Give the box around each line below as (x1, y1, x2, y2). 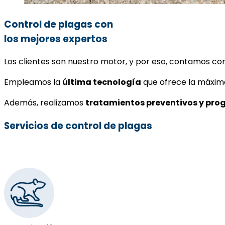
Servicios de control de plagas (4, 119, 152, 133)
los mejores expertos (4, 32, 107, 46)
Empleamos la (4, 76, 62, 88)
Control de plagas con (4, 17, 113, 31)
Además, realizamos (4, 97, 85, 109)
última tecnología (62, 76, 141, 88)
